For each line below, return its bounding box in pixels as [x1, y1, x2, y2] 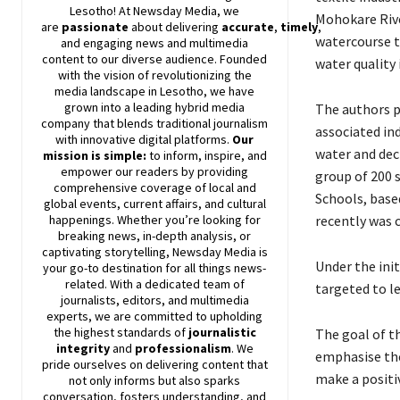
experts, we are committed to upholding [46, 307, 263, 324]
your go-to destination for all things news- [43, 259, 267, 276]
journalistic [187, 323, 256, 340]
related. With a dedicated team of [64, 275, 245, 292]
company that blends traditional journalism [41, 114, 269, 131]
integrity [55, 339, 112, 356]
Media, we [182, 2, 240, 19]
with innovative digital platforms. [55, 130, 233, 147]
